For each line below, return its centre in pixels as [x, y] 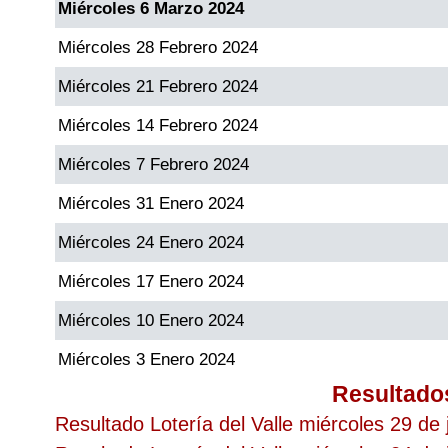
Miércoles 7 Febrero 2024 [153, 164]
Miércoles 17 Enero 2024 [151, 281]
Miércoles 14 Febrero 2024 [158, 125]
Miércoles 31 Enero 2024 [151, 203]
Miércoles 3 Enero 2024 [146, 359]
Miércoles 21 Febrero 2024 [158, 86]
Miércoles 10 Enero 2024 [151, 320]
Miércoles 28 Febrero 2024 [158, 47]
